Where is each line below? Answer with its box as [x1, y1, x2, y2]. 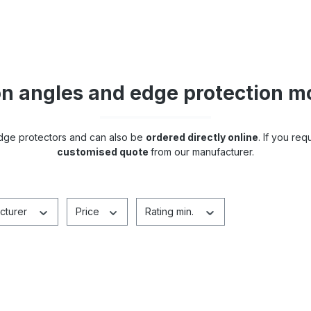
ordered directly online [145, 131, 258, 143]
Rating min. [145, 205, 196, 217]
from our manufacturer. [151, 146, 254, 158]
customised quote [57, 146, 151, 158]
